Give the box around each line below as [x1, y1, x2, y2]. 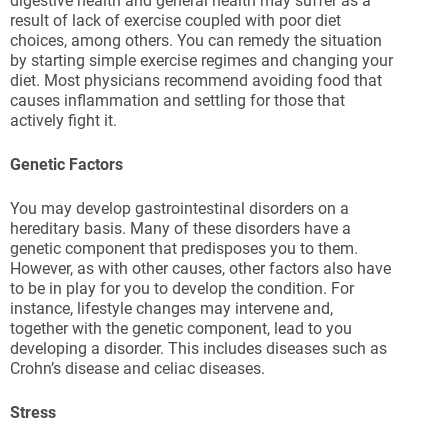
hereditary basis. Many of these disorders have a [10, 219, 351, 239]
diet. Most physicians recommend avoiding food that [10, 71, 382, 91]
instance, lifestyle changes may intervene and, [10, 299, 333, 319]
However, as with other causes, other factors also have [10, 259, 391, 279]
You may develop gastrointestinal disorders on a [10, 199, 349, 219]
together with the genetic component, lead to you [10, 319, 352, 339]
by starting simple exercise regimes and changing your [10, 51, 393, 71]
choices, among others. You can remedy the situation [10, 31, 382, 51]
